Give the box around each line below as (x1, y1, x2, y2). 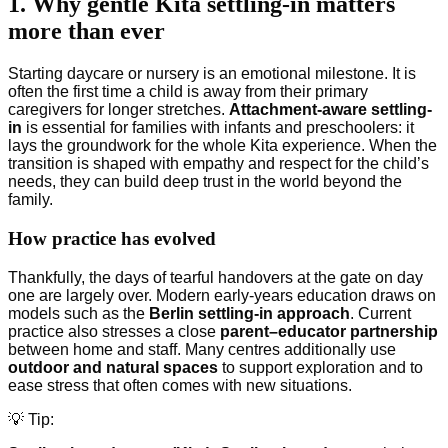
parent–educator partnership (220, 322, 438, 340)
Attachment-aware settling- (229, 101, 432, 119)
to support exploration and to (218, 358, 423, 376)
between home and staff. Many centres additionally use (8, 340, 396, 358)
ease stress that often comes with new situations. (8, 376, 352, 394)
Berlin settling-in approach (149, 304, 350, 322)
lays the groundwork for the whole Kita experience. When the (8, 137, 437, 155)
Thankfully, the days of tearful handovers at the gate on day (8, 268, 423, 286)
